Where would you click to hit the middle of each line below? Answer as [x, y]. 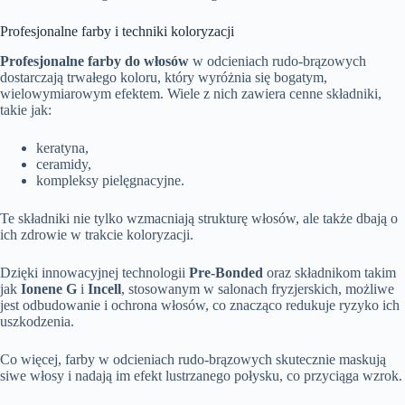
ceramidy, [64, 164]
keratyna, [62, 147]
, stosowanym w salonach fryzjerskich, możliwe [258, 288]
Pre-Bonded [226, 272]
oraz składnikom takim [330, 272]
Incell [104, 288]
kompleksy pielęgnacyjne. [110, 180]
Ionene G [49, 288]
